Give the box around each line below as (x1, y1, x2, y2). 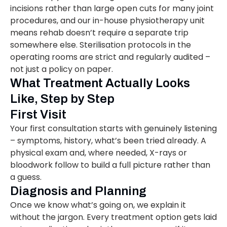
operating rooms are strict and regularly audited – (10, 51, 210, 63)
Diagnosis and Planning (10, 184, 146, 198)
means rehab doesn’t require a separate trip (10, 27, 188, 39)
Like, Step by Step (10, 92, 115, 106)
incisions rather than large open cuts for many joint (10, 3, 214, 15)
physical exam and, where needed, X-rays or (10, 147, 187, 159)
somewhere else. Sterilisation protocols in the (10, 39, 191, 51)
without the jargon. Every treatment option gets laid (10, 211, 217, 223)
